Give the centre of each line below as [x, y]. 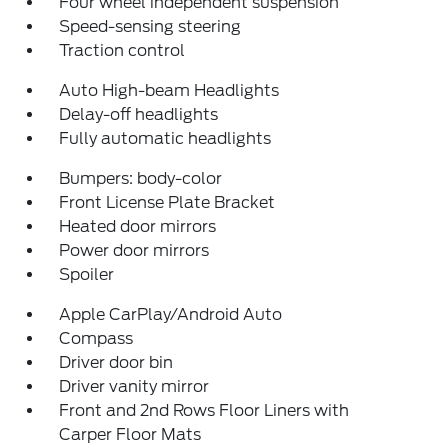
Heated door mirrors [138, 227]
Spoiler [87, 275]
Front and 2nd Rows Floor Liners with [204, 411]
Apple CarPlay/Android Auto [171, 315]
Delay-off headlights [139, 115]
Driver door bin [116, 363]
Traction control [122, 51]
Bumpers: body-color [141, 179]
